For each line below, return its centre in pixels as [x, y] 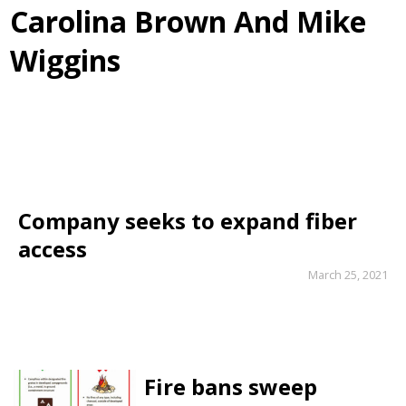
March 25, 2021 [348, 274]
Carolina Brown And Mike [188, 22]
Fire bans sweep [230, 386]
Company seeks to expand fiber [187, 221]
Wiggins [66, 61]
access [52, 249]
